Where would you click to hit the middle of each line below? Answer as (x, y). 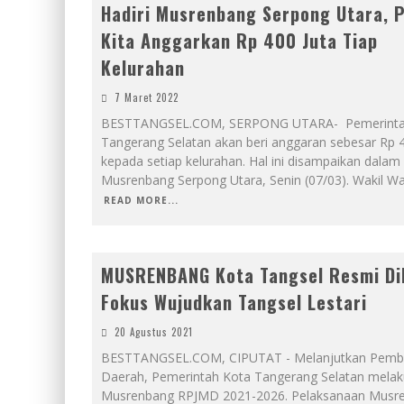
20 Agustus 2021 (154, 332)
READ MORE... (141, 200)
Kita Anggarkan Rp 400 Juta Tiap (239, 41)
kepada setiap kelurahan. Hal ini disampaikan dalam (251, 161)
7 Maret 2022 (147, 97)
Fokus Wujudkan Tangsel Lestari (234, 302)
